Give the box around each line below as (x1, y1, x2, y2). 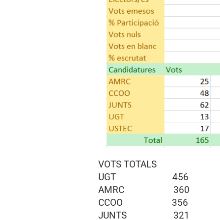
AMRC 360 (98, 184, 190, 195)
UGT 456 (98, 171, 189, 183)
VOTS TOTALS (98, 159, 157, 170)
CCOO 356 (98, 197, 188, 208)
